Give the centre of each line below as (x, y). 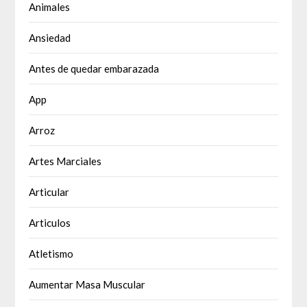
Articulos (50, 223)
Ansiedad (50, 38)
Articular (49, 192)
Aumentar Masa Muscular (87, 285)
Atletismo (51, 254)
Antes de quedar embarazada (94, 69)
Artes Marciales (65, 161)
